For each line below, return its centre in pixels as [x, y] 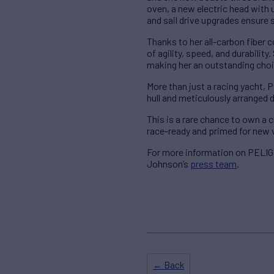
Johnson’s [168, 164]
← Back [168, 265]
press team [213, 164]
